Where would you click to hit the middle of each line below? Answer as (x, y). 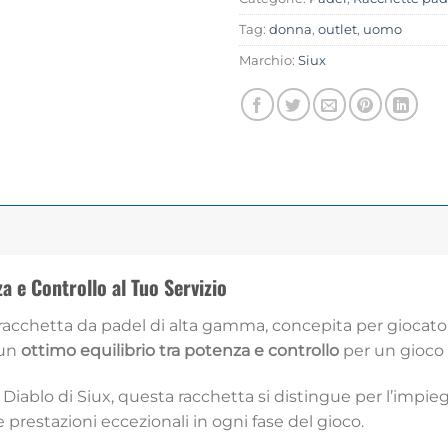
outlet (337, 29)
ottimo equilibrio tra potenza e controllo (179, 350)
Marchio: (268, 60)
